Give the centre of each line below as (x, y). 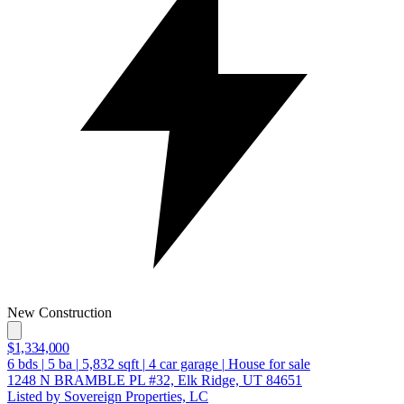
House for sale (269, 363)
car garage (187, 363)
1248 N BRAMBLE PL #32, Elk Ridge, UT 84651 (155, 380)
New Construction (60, 312)
